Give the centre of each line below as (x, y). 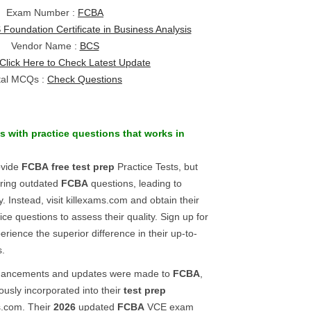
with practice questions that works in (95, 133)
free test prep (83, 167)
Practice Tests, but (156, 167)
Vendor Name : (45, 46)
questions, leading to (135, 183)
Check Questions (85, 79)
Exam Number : (42, 12)
